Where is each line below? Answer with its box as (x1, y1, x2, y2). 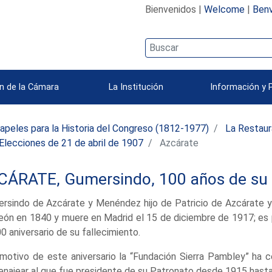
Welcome (203, 3, 245, 15)
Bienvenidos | (144, 3, 204, 15)
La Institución (109, 81, 163, 92)
